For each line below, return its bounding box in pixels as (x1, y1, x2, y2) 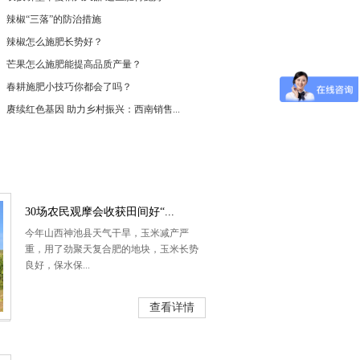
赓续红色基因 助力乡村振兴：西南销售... (6, 104, 180, 115)
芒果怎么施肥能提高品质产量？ (6, 59, 141, 70)
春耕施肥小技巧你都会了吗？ (6, 81, 132, 92)
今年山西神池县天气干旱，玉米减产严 (25, 227, 189, 239)
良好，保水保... (25, 260, 90, 271)
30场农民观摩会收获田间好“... (25, 206, 174, 218)
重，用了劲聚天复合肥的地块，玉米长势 (25, 243, 198, 255)
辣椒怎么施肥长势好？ (6, 36, 103, 47)
